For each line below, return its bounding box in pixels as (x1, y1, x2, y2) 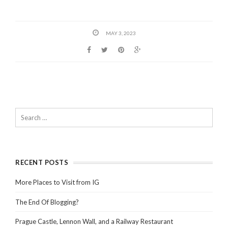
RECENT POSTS (15, 158, 69, 166)
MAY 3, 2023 (105, 30, 136, 36)
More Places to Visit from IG (15, 178, 99, 186)
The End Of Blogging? (15, 197, 79, 206)
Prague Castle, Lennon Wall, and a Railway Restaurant (15, 217, 173, 226)
